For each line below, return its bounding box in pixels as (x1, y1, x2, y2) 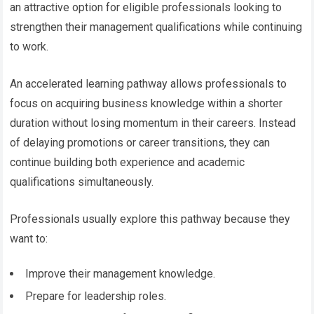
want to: (10, 231, 48, 245)
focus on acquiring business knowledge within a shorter (10, 96, 283, 110)
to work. (10, 39, 49, 53)
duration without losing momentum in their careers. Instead (10, 116, 296, 130)
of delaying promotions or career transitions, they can (10, 135, 271, 149)
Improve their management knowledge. (25, 266, 216, 280)
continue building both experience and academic (10, 155, 245, 169)
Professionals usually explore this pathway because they (10, 212, 291, 226)
